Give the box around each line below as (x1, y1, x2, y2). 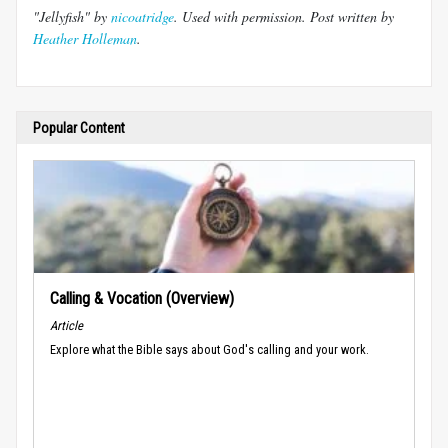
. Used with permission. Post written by (174, 6, 394, 26)
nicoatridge (111, 6, 174, 26)
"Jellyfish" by (33, 6, 111, 26)
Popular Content (33, 119, 125, 136)
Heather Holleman (33, 28, 137, 48)
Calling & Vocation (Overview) (50, 288, 234, 308)
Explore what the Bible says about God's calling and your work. (50, 342, 369, 358)
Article (50, 317, 83, 333)
